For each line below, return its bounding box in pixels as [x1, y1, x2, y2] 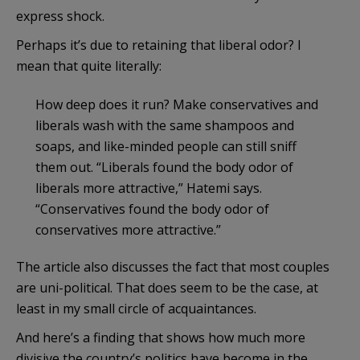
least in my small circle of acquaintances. [16, 299, 256, 317]
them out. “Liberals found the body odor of [35, 157, 293, 176]
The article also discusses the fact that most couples [16, 257, 329, 276]
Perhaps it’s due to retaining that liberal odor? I [16, 35, 301, 54]
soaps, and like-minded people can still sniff [35, 137, 297, 155]
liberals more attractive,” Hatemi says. [35, 178, 262, 197]
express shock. [16, 6, 104, 25]
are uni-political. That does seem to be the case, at [16, 278, 318, 297]
